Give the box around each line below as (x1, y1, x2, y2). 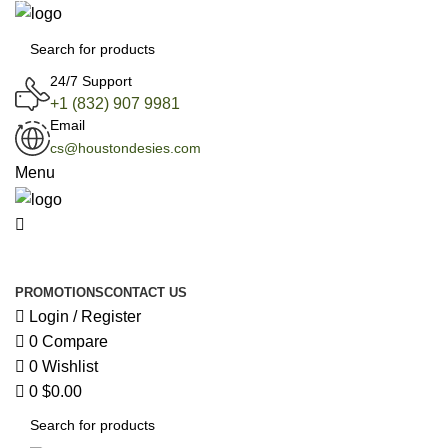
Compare (42, 332, 108, 350)
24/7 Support (50, 73, 132, 90)
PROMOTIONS (15, 284, 104, 300)
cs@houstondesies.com (50, 140, 201, 157)
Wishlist (42, 357, 98, 375)
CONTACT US (104, 284, 187, 300)
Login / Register (29, 307, 141, 325)
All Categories (51, 249, 152, 267)
